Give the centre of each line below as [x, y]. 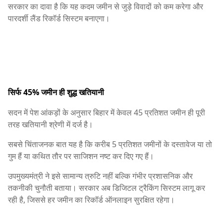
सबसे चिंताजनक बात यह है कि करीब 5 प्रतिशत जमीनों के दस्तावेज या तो [110, 144]
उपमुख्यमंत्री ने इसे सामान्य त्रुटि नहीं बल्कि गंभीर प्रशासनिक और [100, 176]
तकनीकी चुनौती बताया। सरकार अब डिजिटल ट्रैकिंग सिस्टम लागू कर [107, 188]
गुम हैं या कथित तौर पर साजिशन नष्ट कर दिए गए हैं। [81, 156]
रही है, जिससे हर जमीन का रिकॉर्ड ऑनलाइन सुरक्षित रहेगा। [91, 200]
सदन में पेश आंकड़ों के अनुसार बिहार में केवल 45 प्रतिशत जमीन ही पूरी [107, 113]
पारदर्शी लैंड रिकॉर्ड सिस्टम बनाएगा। [59, 18]
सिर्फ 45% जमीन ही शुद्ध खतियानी [56, 92]
